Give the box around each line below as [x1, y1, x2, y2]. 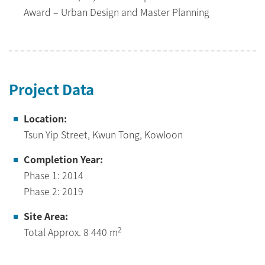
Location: [24, 111, 67, 126]
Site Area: [24, 209, 68, 224]
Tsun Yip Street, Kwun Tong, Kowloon [24, 127, 183, 142]
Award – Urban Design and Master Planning [24, 5, 209, 20]
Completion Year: [24, 152, 103, 167]
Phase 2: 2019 [24, 184, 83, 199]
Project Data [9, 79, 94, 100]
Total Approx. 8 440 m [24, 225, 118, 240]
